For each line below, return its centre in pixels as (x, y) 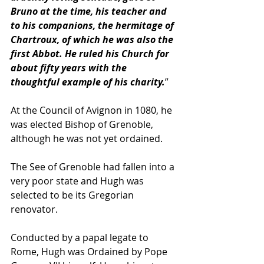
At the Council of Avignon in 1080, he (93, 110)
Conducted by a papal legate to (81, 237)
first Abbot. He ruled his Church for (91, 54)
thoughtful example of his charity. (88, 82)
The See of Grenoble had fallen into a (94, 167)
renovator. (35, 209)
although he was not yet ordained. (88, 138)
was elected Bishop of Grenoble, (83, 124)
